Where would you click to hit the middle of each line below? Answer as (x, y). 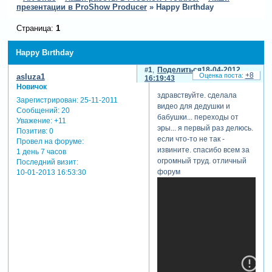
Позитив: (32, 131)
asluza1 (30, 77)
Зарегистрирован (46, 100)
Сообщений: (38, 110)
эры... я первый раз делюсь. (205, 128)
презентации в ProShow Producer (81, 7)
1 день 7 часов (41, 151)
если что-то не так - (191, 139)
